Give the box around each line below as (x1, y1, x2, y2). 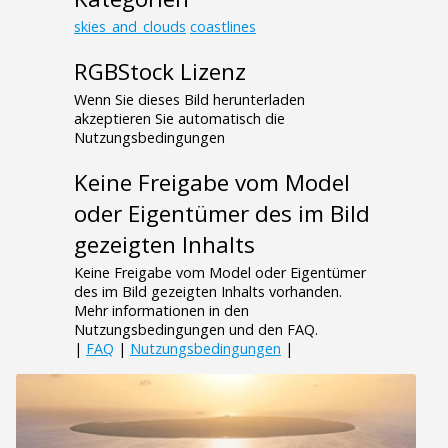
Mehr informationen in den (74, 300, 249, 320)
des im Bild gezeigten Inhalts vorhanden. (74, 281, 342, 301)
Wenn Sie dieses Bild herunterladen (74, 89, 305, 109)
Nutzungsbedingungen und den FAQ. (74, 319, 318, 339)
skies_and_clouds (74, 16, 186, 36)
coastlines (190, 16, 256, 36)
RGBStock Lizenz (74, 55, 246, 87)
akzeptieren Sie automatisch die (74, 108, 285, 128)
